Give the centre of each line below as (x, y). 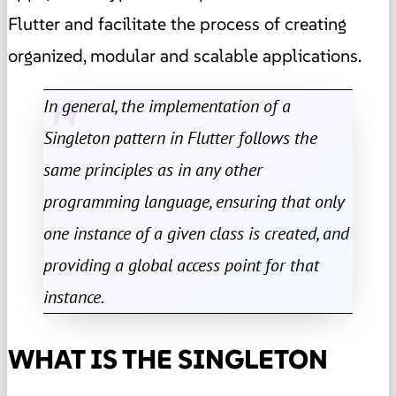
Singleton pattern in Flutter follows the (180, 137)
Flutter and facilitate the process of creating (177, 23)
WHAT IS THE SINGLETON (168, 359)
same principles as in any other (153, 169)
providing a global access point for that (181, 265)
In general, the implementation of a (167, 106)
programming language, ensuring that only (194, 201)
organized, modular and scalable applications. (185, 55)
